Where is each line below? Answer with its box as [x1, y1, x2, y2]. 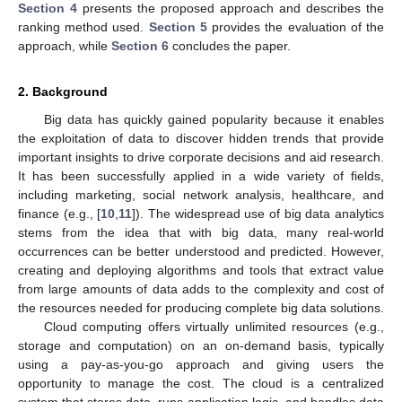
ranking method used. [18, 19, 149, 34]
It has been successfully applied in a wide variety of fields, [18, 168, 384, 183]
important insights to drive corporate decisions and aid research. [18, 149, 384, 164]
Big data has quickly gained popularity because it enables [43, 111, 384, 127]
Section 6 [111, 38, 169, 53]
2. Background [18, 83, 108, 99]
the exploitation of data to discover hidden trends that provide [18, 130, 384, 145]
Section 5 [148, 19, 207, 34]
